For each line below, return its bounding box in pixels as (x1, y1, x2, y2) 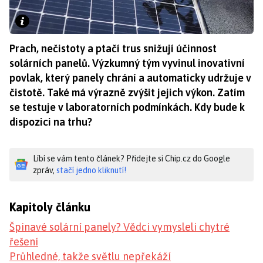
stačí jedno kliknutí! (56, 166, 126, 176)
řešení (9, 235, 38, 248)
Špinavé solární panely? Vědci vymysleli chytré (9, 221, 230, 234)
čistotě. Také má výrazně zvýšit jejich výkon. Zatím (9, 86, 245, 99)
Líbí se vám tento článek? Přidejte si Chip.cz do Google (33, 154, 230, 164)
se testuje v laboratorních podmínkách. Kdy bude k (9, 101, 245, 114)
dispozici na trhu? (9, 116, 92, 129)
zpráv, (33, 166, 56, 176)
